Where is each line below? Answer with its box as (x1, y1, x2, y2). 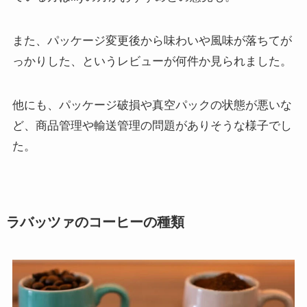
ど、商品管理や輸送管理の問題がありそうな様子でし (12, 119, 292, 132)
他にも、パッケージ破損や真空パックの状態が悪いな (12, 98, 292, 112)
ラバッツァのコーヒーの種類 (5, 214, 184, 230)
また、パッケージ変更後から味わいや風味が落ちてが (12, 34, 292, 47)
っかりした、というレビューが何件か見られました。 (12, 54, 292, 68)
